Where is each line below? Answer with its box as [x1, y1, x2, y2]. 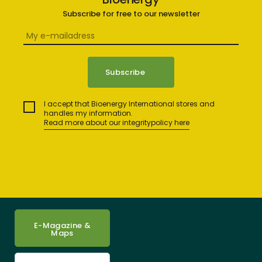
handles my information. [44, 108, 133, 118]
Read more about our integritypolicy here [44, 118, 189, 127]
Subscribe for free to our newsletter [62, 8, 200, 19]
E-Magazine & [34, 220, 91, 231]
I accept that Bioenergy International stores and [44, 99, 215, 109]
